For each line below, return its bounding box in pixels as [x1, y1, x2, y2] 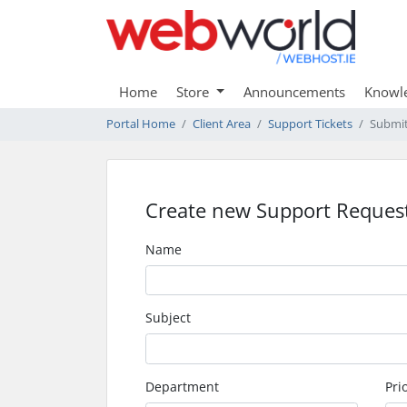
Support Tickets [268, 115, 352, 132]
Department [145, 377, 219, 395]
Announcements [243, 82, 345, 101]
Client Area [193, 115, 251, 132]
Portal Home [106, 115, 175, 132]
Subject [145, 309, 191, 327]
